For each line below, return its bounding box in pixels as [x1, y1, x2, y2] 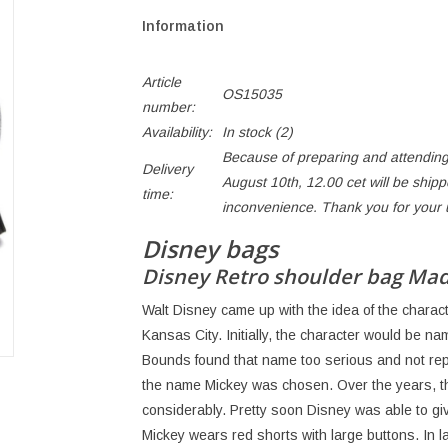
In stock [221, 124, 271, 140]
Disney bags [141, 233, 278, 266]
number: [141, 99, 195, 115]
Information [141, 18, 224, 34]
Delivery [141, 161, 193, 177]
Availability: [141, 124, 212, 140]
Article [141, 74, 181, 90]
